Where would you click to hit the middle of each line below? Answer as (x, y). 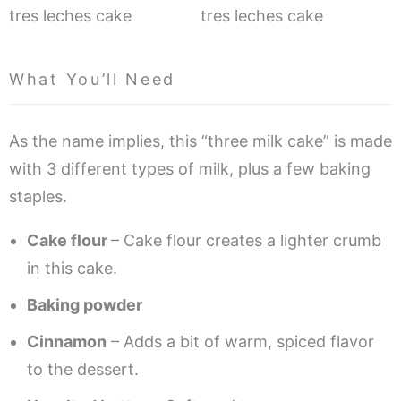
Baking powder (85, 305)
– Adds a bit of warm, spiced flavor (240, 342)
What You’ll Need (93, 80)
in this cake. (72, 269)
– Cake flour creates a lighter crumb (246, 241)
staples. (38, 197)
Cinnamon (67, 342)
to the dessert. (83, 370)
